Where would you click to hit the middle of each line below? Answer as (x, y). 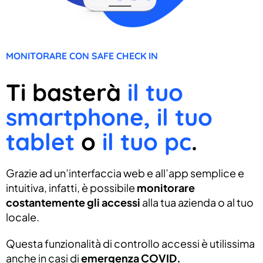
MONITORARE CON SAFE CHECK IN (82, 55)
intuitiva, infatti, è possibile (70, 187)
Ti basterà (67, 92)
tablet (40, 141)
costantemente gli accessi (73, 202)
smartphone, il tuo (109, 117)
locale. (23, 217)
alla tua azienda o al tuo (197, 202)
